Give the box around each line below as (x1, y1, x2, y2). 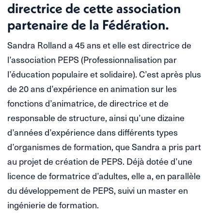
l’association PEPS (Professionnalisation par (7, 52, 177, 66)
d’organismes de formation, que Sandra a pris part (7, 139, 201, 153)
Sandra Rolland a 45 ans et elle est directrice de (7, 38, 191, 51)
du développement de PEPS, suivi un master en (7, 183, 188, 197)
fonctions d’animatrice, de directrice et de (7, 96, 169, 109)
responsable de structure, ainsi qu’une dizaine (7, 110, 185, 124)
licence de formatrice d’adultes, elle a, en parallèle (7, 169, 201, 182)
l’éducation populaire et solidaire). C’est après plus (7, 67, 201, 80)
